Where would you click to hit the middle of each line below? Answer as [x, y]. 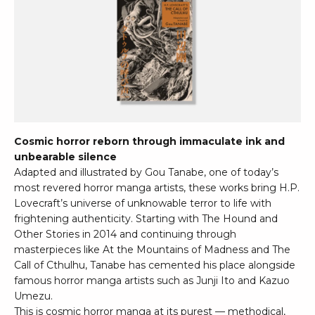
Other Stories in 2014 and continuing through [125, 234]
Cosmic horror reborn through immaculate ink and [149, 142]
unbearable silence [65, 157]
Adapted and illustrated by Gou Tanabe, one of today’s [146, 173]
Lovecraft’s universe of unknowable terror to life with [143, 204]
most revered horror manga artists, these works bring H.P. [157, 188]
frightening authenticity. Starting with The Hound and [146, 219]
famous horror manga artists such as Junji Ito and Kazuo [152, 281]
